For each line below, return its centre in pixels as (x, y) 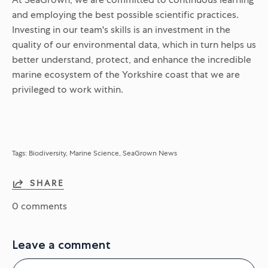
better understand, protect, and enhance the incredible (132, 59)
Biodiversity (47, 153)
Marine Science (94, 153)
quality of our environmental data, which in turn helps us (134, 44)
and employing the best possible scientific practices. (125, 14)
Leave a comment (61, 244)
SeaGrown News (150, 153)
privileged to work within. (68, 89)
